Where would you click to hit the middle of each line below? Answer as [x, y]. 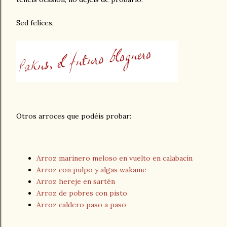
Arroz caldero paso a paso [81, 205]
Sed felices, [35, 23]
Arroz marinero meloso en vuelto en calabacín [115, 158]
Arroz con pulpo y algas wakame [91, 170]
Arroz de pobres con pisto [82, 193]
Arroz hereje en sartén [76, 182]
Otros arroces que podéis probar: [74, 116]
